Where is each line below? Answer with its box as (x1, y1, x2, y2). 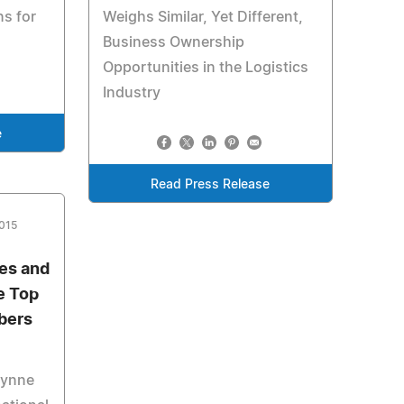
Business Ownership (102, 35, 244, 50)
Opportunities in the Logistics (102, 60, 308, 75)
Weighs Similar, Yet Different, (102, 10, 303, 24)
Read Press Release (151, 179, 271, 191)
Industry (102, 86, 161, 100)
